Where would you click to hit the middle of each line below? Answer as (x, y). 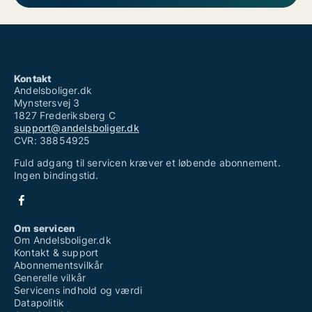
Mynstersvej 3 (47, 103)
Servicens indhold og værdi (78, 290)
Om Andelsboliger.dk (63, 240)
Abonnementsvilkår (59, 265)
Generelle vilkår (50, 278)
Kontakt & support (56, 253)
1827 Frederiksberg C (65, 116)
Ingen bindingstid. (56, 175)
